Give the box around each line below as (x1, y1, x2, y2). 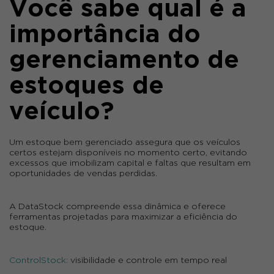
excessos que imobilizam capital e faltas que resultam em (9, 159, 251, 167)
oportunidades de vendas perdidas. (9, 169, 160, 177)
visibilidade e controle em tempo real (68, 256, 229, 264)
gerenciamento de (9, 50, 239, 72)
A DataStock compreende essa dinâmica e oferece (9, 202, 226, 210)
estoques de (9, 75, 164, 97)
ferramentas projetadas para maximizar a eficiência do (9, 213, 237, 221)
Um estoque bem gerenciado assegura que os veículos (9, 138, 240, 146)
